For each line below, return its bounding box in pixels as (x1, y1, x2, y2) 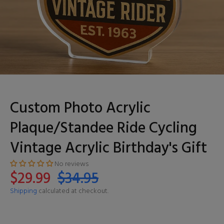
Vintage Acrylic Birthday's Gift (10, 136, 207, 160)
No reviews (54, 158, 88, 170)
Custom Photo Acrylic (10, 96, 150, 120)
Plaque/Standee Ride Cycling (10, 116, 197, 140)
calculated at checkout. (37, 185, 108, 197)
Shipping (10, 185, 37, 197)
